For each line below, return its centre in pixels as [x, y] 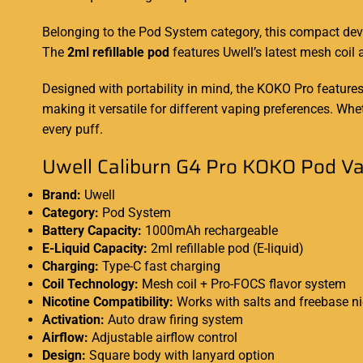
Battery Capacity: [92, 231]
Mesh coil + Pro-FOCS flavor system [242, 284]
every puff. [73, 130]
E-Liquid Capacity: [95, 249]
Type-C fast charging [160, 267]
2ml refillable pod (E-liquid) [226, 249]
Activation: [73, 320]
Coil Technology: [90, 284]
